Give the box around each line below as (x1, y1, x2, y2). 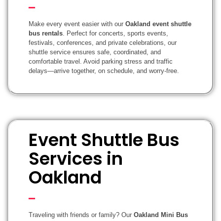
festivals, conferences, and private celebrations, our (29, 38, 177, 46)
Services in (29, 146, 123, 171)
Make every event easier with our (29, 20, 125, 28)
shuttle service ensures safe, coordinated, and (29, 48, 161, 56)
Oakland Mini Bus (134, 211, 188, 219)
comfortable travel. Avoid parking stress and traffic (29, 57, 173, 65)
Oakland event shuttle (125, 20, 191, 28)
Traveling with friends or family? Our (29, 211, 134, 219)
